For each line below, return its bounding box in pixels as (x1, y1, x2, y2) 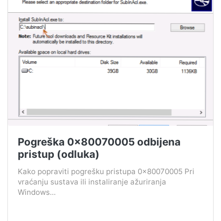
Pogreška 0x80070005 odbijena (18, 135, 181, 148)
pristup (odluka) (18, 147, 100, 160)
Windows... (18, 187, 56, 197)
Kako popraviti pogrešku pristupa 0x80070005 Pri (18, 166, 194, 176)
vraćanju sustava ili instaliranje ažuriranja (18, 177, 166, 186)
